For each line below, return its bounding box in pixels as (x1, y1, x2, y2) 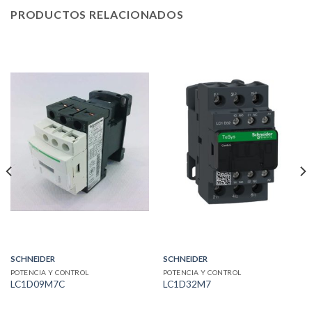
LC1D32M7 (162, 279, 211, 290)
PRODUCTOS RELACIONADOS (10, 8, 184, 22)
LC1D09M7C (10, 279, 65, 290)
